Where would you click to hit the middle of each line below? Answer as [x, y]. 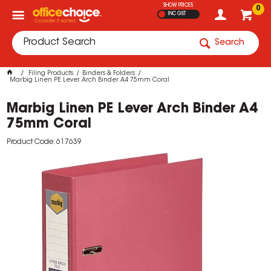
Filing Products [51, 74]
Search [230, 43]
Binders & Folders [109, 74]
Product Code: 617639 [44, 142]
